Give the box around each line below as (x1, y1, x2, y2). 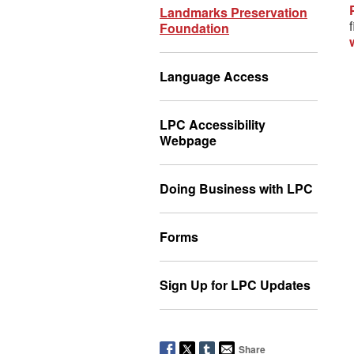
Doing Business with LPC (160, 179, 313, 198)
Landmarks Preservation (160, 3, 307, 21)
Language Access (160, 67, 269, 85)
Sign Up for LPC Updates (160, 276, 311, 294)
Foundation (160, 19, 229, 37)
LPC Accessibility (160, 115, 265, 134)
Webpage (160, 131, 217, 149)
